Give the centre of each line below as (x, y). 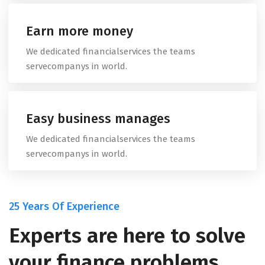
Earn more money (80, 31)
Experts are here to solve (127, 235)
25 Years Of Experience (64, 206)
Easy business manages (98, 118)
